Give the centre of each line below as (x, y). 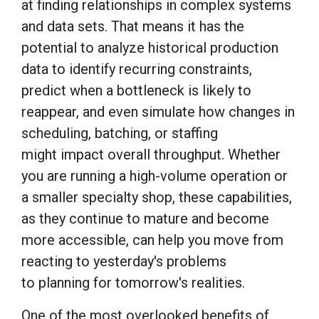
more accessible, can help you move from (152, 240)
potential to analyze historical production (150, 47)
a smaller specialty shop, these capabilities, (157, 197)
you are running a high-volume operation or (155, 176)
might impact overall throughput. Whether (151, 154)
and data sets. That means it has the (133, 26)
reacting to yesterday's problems (124, 261)
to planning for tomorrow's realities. (135, 282)
